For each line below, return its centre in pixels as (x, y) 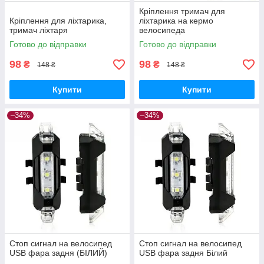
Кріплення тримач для (182, 11)
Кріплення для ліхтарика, (58, 21)
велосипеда (162, 30)
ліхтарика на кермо (176, 21)
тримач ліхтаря (39, 30)
